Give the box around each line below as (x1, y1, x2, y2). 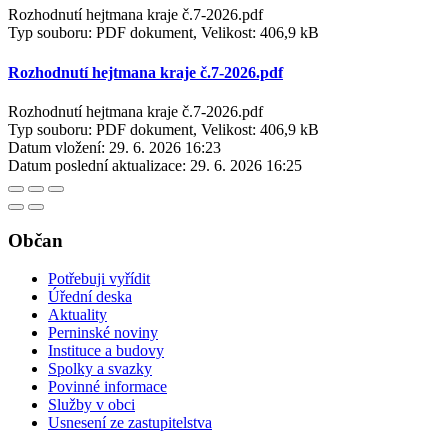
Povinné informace (48, 378, 167, 396)
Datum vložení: (8, 138, 105, 156)
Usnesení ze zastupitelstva (48, 414, 212, 432)
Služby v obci (48, 396, 135, 414)
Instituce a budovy (48, 342, 164, 360)
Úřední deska (48, 288, 132, 306)
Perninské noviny (48, 324, 158, 342)
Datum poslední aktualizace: (8, 156, 186, 174)
